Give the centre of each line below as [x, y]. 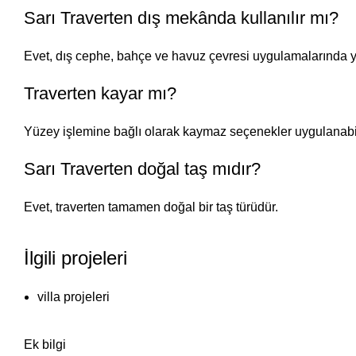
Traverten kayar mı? [100, 93]
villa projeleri [74, 297]
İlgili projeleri [75, 258]
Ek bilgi [45, 344]
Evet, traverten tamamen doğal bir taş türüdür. [151, 207]
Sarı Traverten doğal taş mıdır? [142, 169]
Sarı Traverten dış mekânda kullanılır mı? [181, 18]
